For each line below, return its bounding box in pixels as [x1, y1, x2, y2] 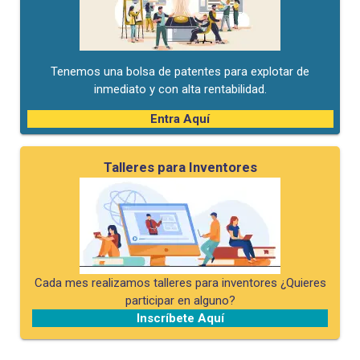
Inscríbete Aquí [136, 311, 224, 326]
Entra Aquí [150, 111, 210, 126]
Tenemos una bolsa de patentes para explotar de [51, 63, 309, 79]
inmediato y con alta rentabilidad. [93, 81, 267, 96]
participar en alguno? [125, 293, 235, 309]
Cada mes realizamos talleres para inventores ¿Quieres [34, 276, 326, 291]
